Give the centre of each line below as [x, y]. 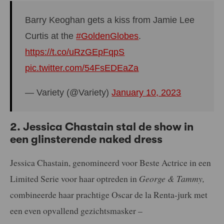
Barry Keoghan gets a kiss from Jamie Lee [110, 20]
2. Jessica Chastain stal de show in [102, 126]
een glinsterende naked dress [86, 139]
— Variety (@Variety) [68, 93]
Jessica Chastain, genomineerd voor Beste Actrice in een [110, 162]
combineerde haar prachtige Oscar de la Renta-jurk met [109, 194]
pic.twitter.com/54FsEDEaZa [82, 68]
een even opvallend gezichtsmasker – [76, 210]
